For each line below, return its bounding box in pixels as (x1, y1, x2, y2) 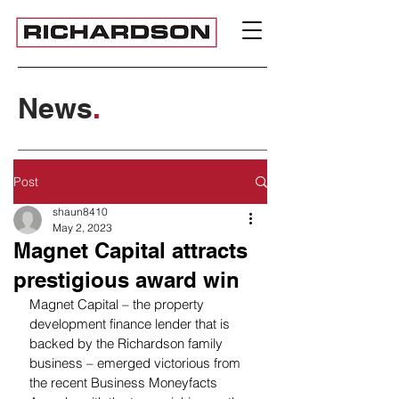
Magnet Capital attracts (13, 238, 248, 263)
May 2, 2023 (53, 221, 112, 234)
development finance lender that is (29, 315, 233, 332)
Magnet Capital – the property (29, 296, 208, 313)
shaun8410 (53, 205, 108, 218)
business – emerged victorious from (29, 354, 244, 371)
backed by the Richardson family (29, 335, 226, 352)
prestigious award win (13, 267, 240, 292)
